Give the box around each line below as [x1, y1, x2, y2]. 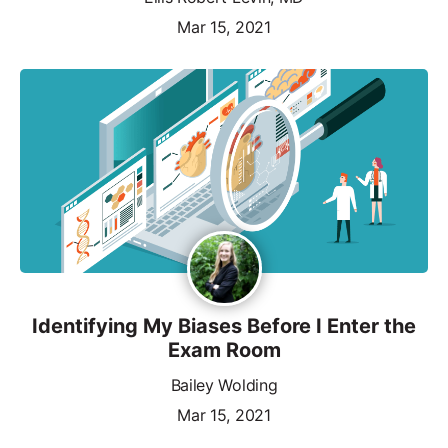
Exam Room [167, 337, 281, 362]
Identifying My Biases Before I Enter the [32, 313, 416, 338]
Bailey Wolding [170, 374, 278, 395]
